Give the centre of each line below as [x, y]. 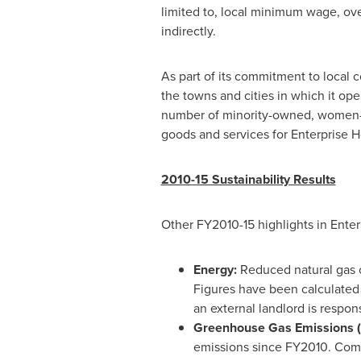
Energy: [216, 270]
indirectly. [188, 31]
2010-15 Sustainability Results [248, 179]
